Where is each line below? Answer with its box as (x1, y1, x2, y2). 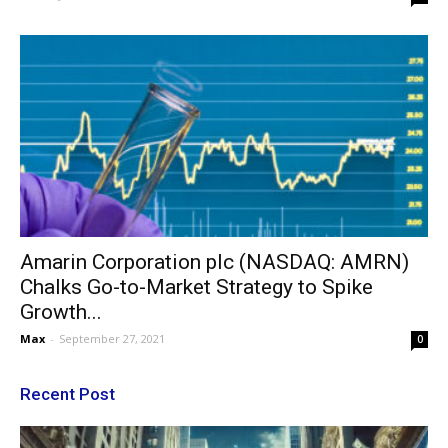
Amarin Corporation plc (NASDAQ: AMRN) (20, 249, 409, 274)
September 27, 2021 (59, 330, 165, 346)
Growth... (20, 299, 102, 324)
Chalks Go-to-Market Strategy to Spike (20, 274, 373, 299)
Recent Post (20, 383, 115, 404)
